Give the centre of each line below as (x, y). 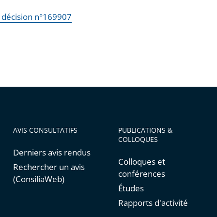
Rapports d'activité (153, 203)
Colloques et (141, 162)
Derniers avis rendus (52, 153)
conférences (141, 174)
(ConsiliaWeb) (39, 179)
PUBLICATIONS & (145, 130)
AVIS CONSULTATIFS (45, 130)
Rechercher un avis (49, 167)
